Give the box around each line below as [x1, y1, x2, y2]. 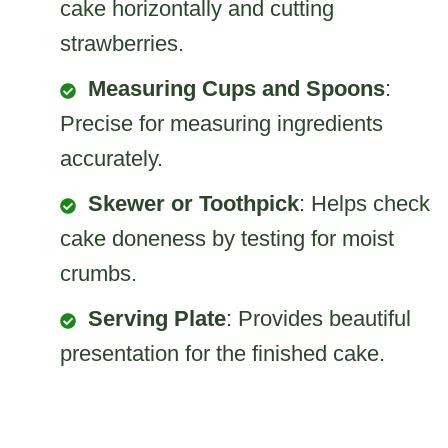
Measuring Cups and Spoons [88, 76, 385, 102]
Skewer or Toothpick [88, 191, 299, 217]
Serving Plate [88, 306, 226, 332]
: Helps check [299, 191, 430, 217]
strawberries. [60, 31, 184, 57]
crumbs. [60, 261, 137, 287]
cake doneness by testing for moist [60, 226, 394, 252]
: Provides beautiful [226, 306, 411, 332]
